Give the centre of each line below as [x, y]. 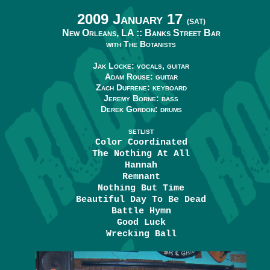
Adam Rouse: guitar [141, 77]
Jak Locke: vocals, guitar [141, 66]
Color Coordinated [141, 143]
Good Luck [141, 223]
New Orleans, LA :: [103, 33]
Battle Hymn [141, 211]
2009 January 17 [132, 19]
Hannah [141, 165]
